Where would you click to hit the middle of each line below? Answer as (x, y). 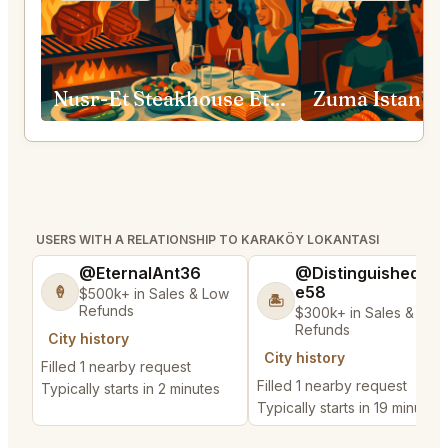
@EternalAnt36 (140, 273)
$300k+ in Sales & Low (370, 313)
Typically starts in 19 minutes (349, 408)
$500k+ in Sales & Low (154, 294)
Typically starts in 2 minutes (130, 389)
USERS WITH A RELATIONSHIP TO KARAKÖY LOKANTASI (207, 240)
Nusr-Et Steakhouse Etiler (278, 99)
